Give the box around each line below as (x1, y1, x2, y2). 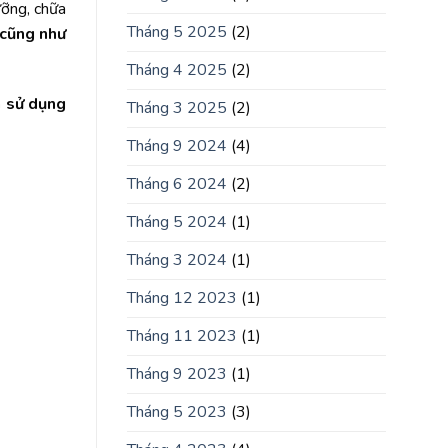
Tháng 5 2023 (127, 401, 227, 424)
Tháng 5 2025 (127, 21, 227, 44)
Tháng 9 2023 (127, 363, 227, 386)
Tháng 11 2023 (127, 325, 237, 348)
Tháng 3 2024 (127, 249, 227, 272)
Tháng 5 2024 (127, 211, 227, 234)
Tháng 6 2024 (127, 173, 227, 196)
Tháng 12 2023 (127, 287, 237, 310)
